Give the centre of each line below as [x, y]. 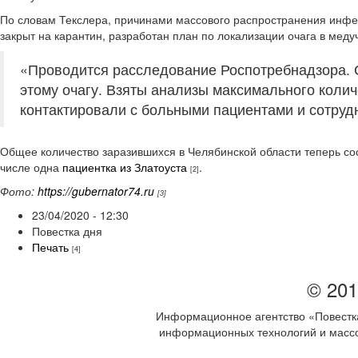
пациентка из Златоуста [125, 167]
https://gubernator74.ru [96, 191]
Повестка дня [67, 231]
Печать [50, 247]
